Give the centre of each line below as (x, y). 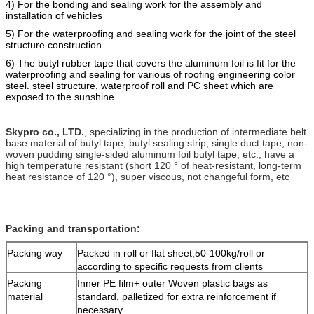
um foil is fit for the (255, 63)
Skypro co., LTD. (45, 131)
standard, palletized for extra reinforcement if (177, 296)
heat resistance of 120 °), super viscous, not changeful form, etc (148, 176)
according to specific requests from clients (170, 266)
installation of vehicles (54, 15)
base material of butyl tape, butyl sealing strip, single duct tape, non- (157, 143)
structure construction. (55, 45)
